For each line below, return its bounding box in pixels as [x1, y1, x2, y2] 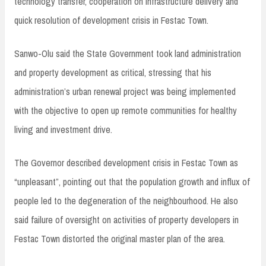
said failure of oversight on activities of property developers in [14, 213, 239, 227]
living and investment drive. [14, 123, 112, 137]
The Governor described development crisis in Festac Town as [14, 156, 238, 170]
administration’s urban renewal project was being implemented [14, 85, 236, 99]
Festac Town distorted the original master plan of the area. [14, 232, 225, 246]
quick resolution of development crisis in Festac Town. [14, 14, 208, 27]
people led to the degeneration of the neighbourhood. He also [14, 194, 238, 208]
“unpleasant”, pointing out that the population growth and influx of [14, 175, 250, 189]
